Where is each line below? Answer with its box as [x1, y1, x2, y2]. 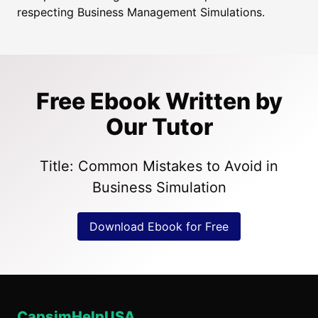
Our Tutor [105, 113, 213, 141]
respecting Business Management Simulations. [17, 5, 265, 20]
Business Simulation [92, 178, 226, 196]
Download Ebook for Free [89, 219, 229, 234]
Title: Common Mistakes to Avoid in [40, 157, 278, 175]
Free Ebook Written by [35, 87, 283, 116]
